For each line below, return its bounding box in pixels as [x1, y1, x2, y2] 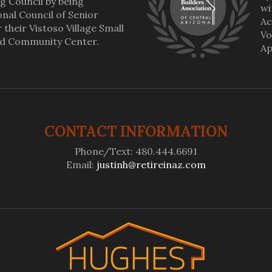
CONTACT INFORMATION [44, 122, 228, 141]
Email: [66, 158, 97, 171]
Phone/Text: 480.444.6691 [74, 145, 197, 157]
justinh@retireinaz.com [96, 158, 206, 171]
